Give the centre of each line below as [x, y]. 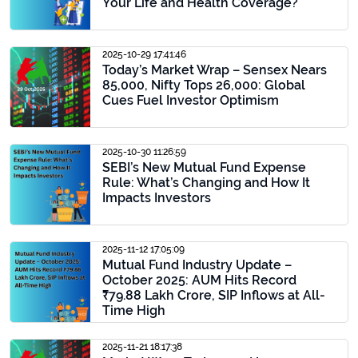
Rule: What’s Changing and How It [206, 183]
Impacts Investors [157, 198]
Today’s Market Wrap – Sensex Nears [215, 70]
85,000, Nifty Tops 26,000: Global [204, 85]
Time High [134, 310]
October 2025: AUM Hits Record [199, 280]
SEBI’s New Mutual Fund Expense [204, 167]
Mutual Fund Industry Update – [197, 265]
